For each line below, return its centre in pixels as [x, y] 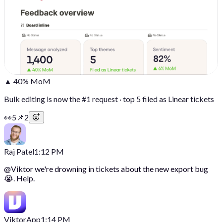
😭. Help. [19, 178]
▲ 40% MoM [27, 81]
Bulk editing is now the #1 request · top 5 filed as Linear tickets [109, 99]
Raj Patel [19, 151]
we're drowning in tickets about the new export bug [121, 168]
